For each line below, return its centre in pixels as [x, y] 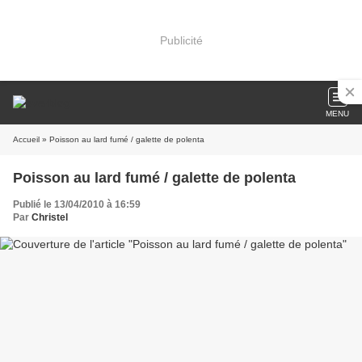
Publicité [181, 40]
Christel [50, 217]
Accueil [26, 139]
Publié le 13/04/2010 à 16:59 [77, 204]
